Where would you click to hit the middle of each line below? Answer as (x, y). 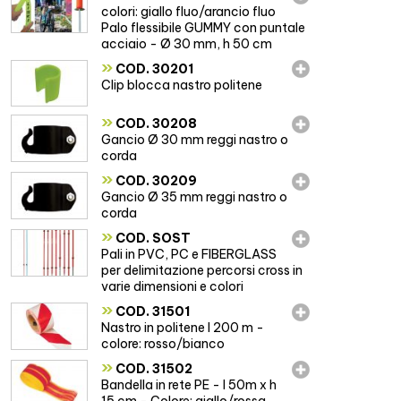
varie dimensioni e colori (173, 287)
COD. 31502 (153, 369)
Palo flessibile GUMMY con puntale (204, 27)
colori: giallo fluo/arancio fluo (189, 11)
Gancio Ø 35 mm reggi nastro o (195, 197)
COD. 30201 (154, 68)
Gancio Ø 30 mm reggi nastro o (195, 140)
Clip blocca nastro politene (182, 85)
